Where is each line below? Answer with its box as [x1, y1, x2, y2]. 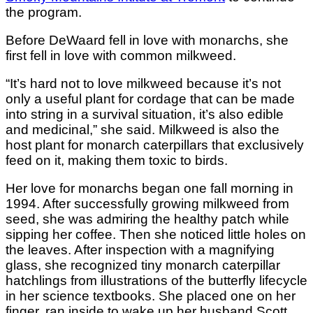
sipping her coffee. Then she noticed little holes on [6, 226, 306, 242]
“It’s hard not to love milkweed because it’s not [6, 75, 281, 91]
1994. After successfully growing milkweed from [6, 196, 289, 211]
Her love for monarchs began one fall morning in [6, 180, 293, 196]
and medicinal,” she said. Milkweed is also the [6, 122, 279, 137]
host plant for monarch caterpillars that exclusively [6, 137, 304, 152]
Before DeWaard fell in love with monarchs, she [6, 32, 289, 48]
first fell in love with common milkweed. [6, 48, 240, 63]
